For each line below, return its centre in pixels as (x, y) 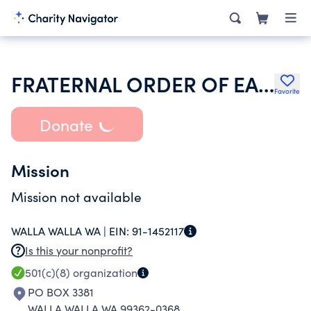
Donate (66, 124)
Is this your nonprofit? (79, 250)
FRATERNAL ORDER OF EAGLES (266, 83)
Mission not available (76, 196)
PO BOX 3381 (61, 292)
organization (104, 272)
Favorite (287, 91)
